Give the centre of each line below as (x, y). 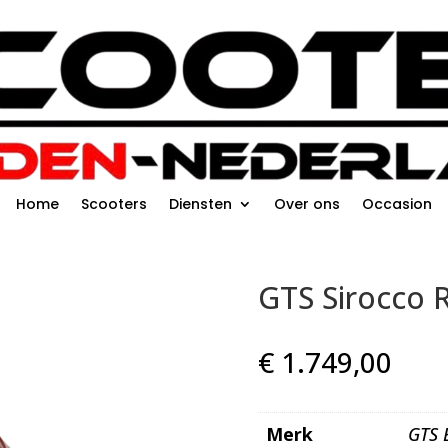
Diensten (200, 204)
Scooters (114, 204)
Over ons (307, 204)
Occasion (397, 204)
